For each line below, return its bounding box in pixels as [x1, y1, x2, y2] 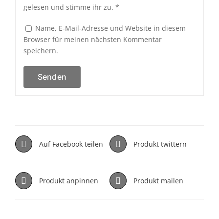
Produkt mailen [133, 175, 183, 185]
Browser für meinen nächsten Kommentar [23, 34, 162, 44]
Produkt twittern [133, 139, 187, 149]
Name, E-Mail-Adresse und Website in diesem [35, 23, 186, 33]
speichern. [23, 45, 58, 55]
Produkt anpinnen [39, 175, 99, 185]
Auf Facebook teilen [39, 139, 104, 149]
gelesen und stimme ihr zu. [23, 2, 113, 12]
